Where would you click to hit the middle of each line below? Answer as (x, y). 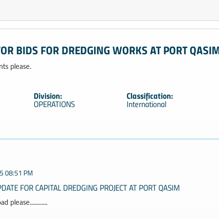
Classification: (150, 95)
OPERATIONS (54, 104)
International (146, 104)
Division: (48, 95)
